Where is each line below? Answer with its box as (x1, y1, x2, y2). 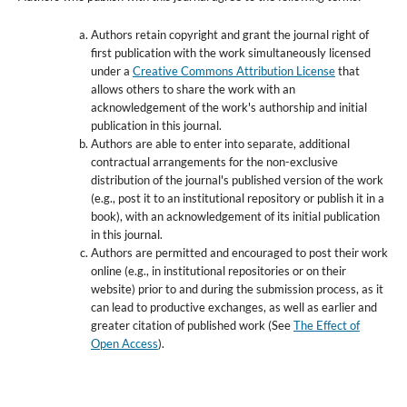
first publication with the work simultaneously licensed (90, 45, 371, 60)
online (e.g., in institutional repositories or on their (90, 263, 346, 278)
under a (90, 63, 133, 78)
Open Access (90, 335, 158, 351)
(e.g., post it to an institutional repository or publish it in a (90, 190, 384, 205)
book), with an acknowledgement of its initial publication (90, 208, 380, 223)
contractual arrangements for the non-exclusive (90, 154, 338, 169)
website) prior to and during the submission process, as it (90, 281, 383, 296)
